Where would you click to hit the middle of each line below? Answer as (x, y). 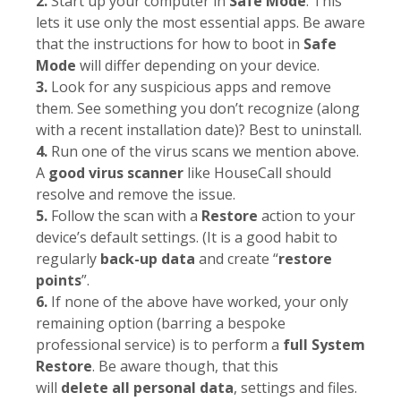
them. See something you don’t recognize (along (198, 109)
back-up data (148, 259)
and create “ (237, 259)
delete (85, 388)
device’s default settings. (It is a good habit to (187, 238)
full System (324, 345)
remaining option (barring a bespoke (161, 324)
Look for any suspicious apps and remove (189, 87)
